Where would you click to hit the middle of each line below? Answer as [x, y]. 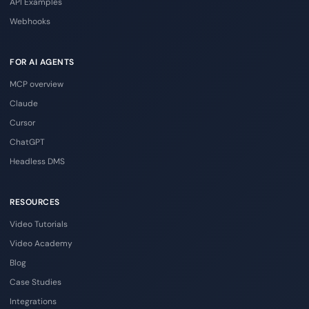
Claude [24, 103]
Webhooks [30, 21]
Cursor [22, 122]
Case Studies [36, 282]
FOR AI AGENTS [42, 62]
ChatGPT [27, 142]
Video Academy [41, 243]
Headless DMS [37, 161]
